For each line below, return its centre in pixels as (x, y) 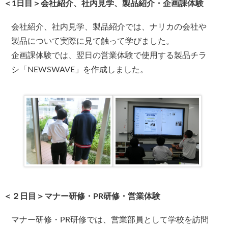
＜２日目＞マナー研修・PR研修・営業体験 (82, 196)
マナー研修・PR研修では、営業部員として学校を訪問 (110, 220)
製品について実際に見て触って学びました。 (93, 41)
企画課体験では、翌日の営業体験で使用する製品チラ (109, 55)
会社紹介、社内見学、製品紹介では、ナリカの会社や (109, 27)
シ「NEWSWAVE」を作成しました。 (80, 70)
